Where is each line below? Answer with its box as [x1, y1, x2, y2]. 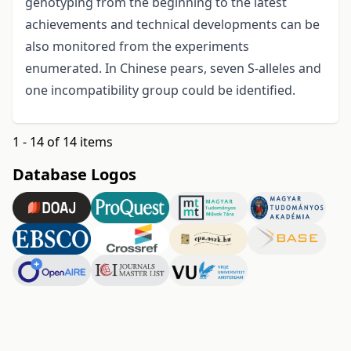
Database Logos [13, 164, 136, 186]
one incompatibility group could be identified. [25, 81, 295, 100]
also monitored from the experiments [25, 38, 249, 56]
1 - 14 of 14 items [13, 133, 113, 151]
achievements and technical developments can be [25, 16, 320, 34]
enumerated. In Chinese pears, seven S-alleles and [25, 60, 321, 78]
